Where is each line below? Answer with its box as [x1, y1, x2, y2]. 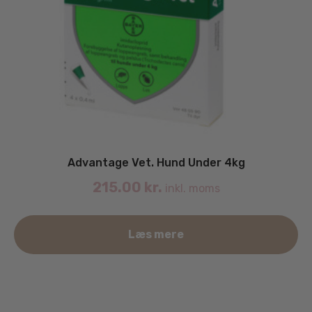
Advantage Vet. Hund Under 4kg [67, 156, 245, 170]
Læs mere [128, 228, 184, 242]
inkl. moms [162, 182, 220, 196]
